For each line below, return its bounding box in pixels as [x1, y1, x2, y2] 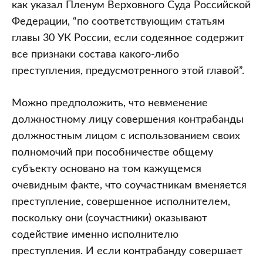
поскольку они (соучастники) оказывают [12, 213, 207, 224]
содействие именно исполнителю [12, 230, 178, 240]
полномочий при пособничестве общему [12, 147, 213, 158]
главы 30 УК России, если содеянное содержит [12, 33, 244, 43]
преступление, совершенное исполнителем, [12, 197, 230, 207]
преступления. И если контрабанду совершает [12, 246, 242, 257]
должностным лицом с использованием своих [12, 131, 240, 141]
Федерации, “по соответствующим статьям [12, 16, 225, 27]
